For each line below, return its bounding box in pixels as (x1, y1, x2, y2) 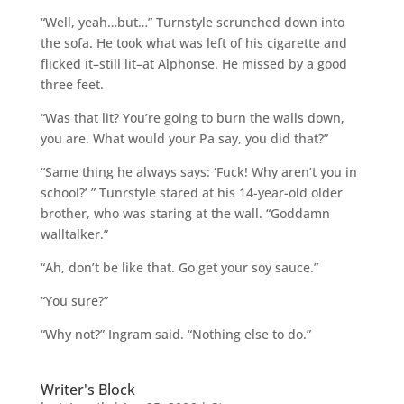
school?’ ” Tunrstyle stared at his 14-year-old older (40, 183, 343, 201)
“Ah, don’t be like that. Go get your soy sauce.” (40, 258, 318, 276)
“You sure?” (40, 291, 108, 309)
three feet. (40, 75, 104, 93)
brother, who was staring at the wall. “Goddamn (40, 204, 330, 222)
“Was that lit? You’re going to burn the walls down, (40, 108, 344, 126)
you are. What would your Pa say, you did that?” (40, 129, 328, 147)
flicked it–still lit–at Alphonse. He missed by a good (40, 54, 347, 72)
